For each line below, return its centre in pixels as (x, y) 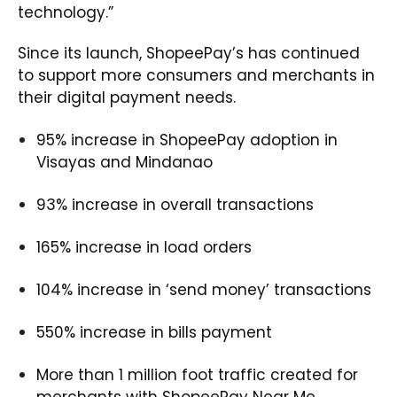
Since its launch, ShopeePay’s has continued (189, 54)
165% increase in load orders (144, 248)
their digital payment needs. (127, 98)
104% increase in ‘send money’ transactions (204, 290)
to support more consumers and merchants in (196, 76)
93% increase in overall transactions (175, 205)
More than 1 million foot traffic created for (197, 375)
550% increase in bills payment (154, 333)
